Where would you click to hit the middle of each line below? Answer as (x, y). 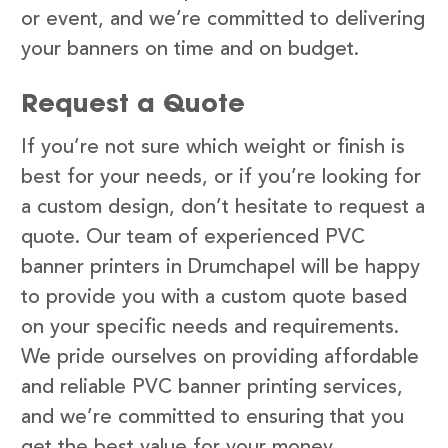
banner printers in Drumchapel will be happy (220, 267)
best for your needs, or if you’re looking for (221, 177)
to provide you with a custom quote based (214, 297)
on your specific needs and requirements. (210, 327)
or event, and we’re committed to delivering (223, 19)
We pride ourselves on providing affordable (220, 357)
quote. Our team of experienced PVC (193, 237)
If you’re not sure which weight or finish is (213, 147)
